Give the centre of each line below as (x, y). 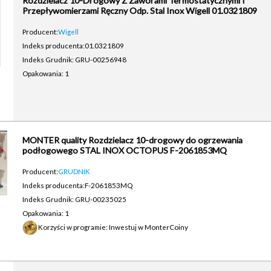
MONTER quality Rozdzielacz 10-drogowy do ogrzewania (132, 140)
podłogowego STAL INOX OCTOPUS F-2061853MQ (124, 150)
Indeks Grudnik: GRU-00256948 (74, 59)
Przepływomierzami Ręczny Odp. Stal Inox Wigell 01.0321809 (139, 11)
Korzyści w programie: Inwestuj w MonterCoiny (113, 227)
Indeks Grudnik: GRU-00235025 (74, 199)
